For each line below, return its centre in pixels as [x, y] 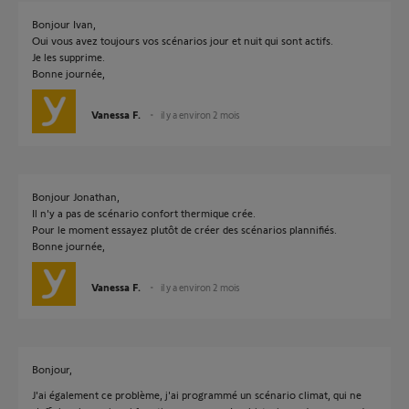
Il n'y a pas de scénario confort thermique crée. [144, 213]
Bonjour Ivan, [64, 24]
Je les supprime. [68, 57]
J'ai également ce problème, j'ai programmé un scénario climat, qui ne [197, 394]
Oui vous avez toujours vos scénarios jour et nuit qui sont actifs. [183, 40]
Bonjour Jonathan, [76, 196]
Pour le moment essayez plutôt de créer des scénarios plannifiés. [184, 229]
